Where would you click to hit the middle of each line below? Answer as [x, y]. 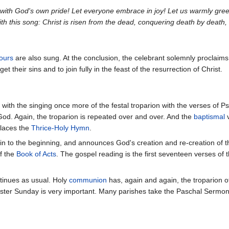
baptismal [209, 116]
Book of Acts [36, 154]
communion [88, 180]
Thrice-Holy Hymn [60, 128]
